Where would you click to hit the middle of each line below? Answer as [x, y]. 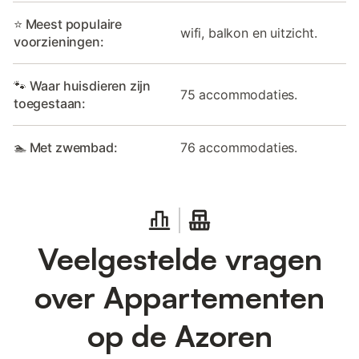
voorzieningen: [59, 42]
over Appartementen [179, 297]
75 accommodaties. [239, 95]
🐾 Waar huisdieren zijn [83, 86]
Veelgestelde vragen [179, 259]
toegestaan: [50, 104]
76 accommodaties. [239, 148]
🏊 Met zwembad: [66, 148]
